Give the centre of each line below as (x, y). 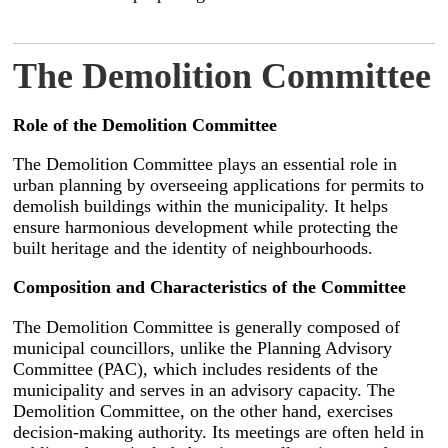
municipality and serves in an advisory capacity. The (204, 389)
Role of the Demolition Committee (145, 124)
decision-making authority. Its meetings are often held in (219, 431)
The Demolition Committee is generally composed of (207, 326)
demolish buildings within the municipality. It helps (201, 206)
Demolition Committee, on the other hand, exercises (203, 410)
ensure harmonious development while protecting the (206, 227)
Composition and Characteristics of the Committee (210, 287)
